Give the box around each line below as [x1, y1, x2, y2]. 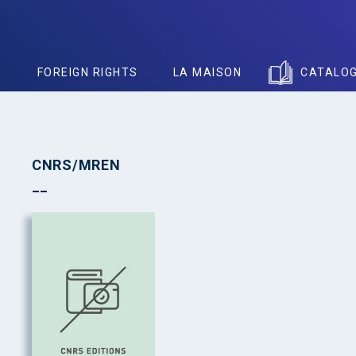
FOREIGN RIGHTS [37, 66, 138, 79]
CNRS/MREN [32, 157, 121, 173]
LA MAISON [172, 66, 242, 79]
